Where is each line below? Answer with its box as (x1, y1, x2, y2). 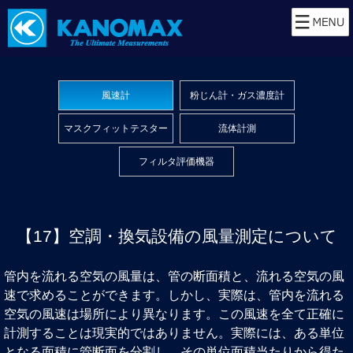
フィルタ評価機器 (139, 156, 214, 167)
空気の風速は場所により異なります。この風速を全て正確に (4, 307, 344, 321)
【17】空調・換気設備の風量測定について (16, 227, 337, 246)
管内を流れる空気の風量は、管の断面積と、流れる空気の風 (4, 269, 344, 284)
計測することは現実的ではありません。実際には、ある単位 (4, 326, 344, 340)
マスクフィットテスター (64, 123, 168, 134)
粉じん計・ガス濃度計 (190, 90, 284, 101)
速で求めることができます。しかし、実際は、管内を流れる (4, 288, 344, 303)
